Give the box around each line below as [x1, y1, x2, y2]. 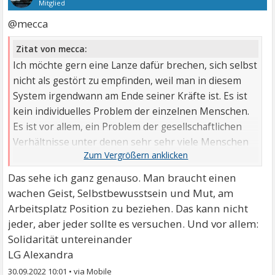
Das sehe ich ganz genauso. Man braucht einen [8, 170, 237, 185]
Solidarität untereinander [8, 231, 133, 246]
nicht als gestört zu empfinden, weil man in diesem [13, 74, 242, 87]
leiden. [13, 150, 43, 164]
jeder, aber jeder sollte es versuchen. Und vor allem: [8, 216, 259, 231]
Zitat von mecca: [16, 42, 88, 55]
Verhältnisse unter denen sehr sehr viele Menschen [13, 135, 249, 149]
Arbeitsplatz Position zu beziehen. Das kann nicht [8, 201, 249, 215]
